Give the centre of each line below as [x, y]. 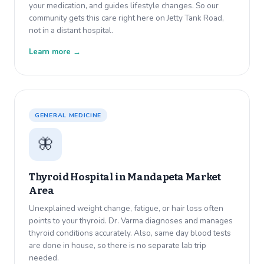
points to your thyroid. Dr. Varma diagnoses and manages [131, 221]
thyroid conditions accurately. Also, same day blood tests [130, 233]
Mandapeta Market [174, 177]
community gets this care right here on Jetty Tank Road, [126, 18]
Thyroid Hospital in [78, 177]
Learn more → [55, 52]
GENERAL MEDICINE [68, 115]
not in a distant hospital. [71, 31]
